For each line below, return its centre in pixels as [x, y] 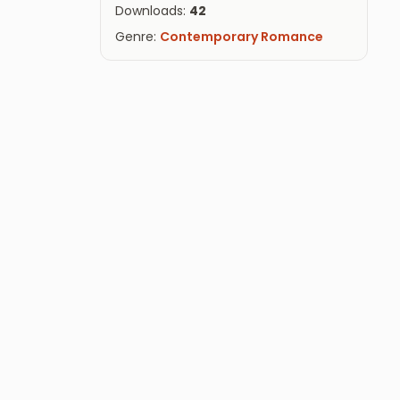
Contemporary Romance [242, 37]
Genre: [137, 37]
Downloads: [152, 11]
